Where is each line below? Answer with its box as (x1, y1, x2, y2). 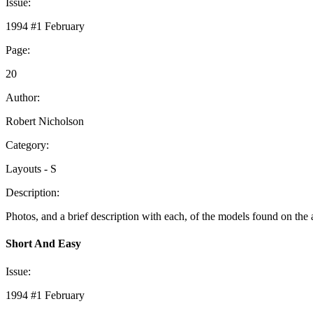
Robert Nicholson (6, 115, 84, 128)
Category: (6, 139, 49, 152)
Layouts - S (6, 163, 57, 175)
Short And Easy (6, 238, 81, 250)
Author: (6, 92, 40, 104)
